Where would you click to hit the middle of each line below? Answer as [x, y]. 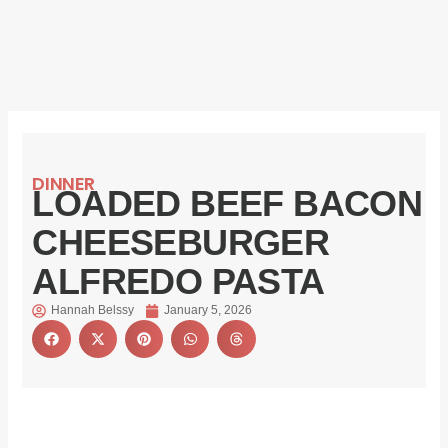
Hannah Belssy [93, 310]
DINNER [64, 184]
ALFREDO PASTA [178, 282]
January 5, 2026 [208, 310]
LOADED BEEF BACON [227, 204]
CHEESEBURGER [181, 243]
